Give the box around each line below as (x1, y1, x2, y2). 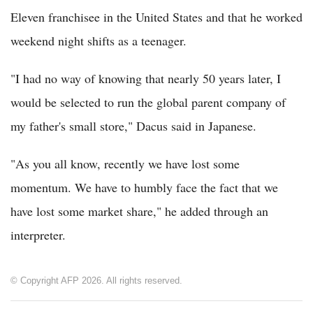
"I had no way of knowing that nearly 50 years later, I (10, 70, 281, 87)
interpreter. (10, 226, 66, 244)
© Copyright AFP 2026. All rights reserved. (10, 275, 182, 286)
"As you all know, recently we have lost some (10, 155, 240, 173)
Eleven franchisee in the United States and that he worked (10, 8, 303, 26)
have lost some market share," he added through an (10, 203, 268, 220)
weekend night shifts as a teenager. (10, 32, 187, 50)
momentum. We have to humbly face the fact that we (10, 179, 278, 196)
